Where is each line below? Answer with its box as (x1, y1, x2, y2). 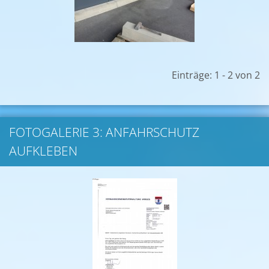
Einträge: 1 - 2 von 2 (172, 68, 260, 82)
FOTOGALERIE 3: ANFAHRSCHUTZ (9, 124, 199, 141)
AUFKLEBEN (9, 142, 77, 159)
